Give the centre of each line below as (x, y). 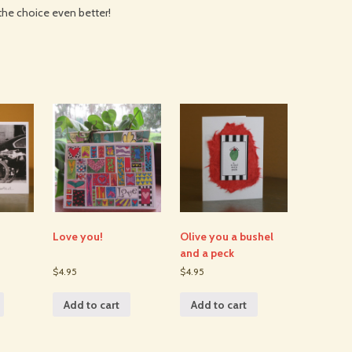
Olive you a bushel (226, 237)
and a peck (207, 253)
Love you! (78, 237)
